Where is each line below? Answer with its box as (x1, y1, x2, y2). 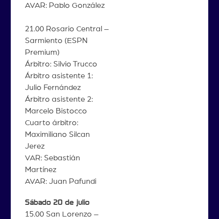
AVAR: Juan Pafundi (24, 177, 96, 185)
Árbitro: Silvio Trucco (24, 60, 97, 68)
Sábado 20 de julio (24, 198, 89, 206)
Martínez (24, 165, 56, 174)
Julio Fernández (24, 83, 81, 91)
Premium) (24, 48, 60, 56)
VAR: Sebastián (24, 153, 80, 162)
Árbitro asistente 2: (24, 95, 93, 103)
